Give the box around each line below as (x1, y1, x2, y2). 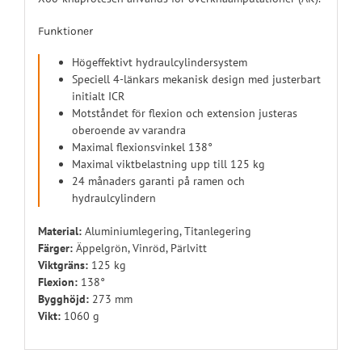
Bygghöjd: (37, 292, 89, 307)
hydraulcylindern (71, 191, 156, 206)
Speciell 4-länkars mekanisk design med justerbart (71, 72, 321, 87)
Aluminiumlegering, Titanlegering (81, 224, 251, 239)
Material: (37, 224, 82, 239)
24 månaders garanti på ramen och (71, 174, 245, 189)
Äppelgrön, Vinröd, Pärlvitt (72, 241, 207, 256)
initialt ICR (71, 89, 124, 104)
